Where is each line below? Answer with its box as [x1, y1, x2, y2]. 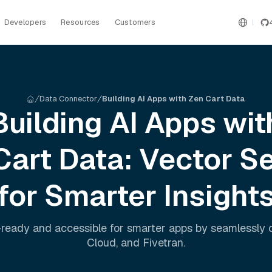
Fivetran [143, 236, 183, 250]
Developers [4, 16, 47, 27]
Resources [61, 16, 100, 27]
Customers [114, 16, 155, 27]
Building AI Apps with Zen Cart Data [102, 93, 245, 104]
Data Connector [39, 93, 97, 104]
